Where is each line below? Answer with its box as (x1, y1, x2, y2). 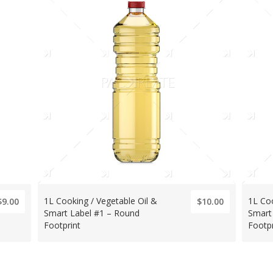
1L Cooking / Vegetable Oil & (43, 195, 157, 207)
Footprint (43, 219, 80, 232)
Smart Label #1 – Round (43, 207, 140, 219)
